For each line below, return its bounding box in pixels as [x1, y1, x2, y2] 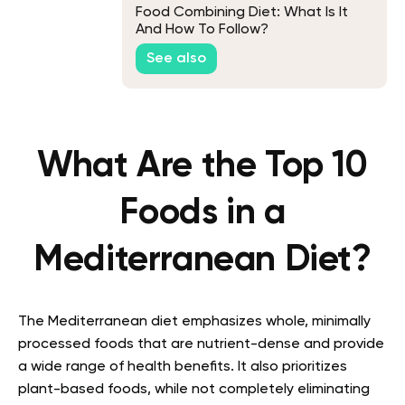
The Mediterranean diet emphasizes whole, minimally [18, 315, 371, 330]
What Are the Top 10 [37, 148, 368, 185]
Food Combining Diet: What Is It [136, 5, 348, 20]
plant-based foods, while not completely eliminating [18, 382, 370, 398]
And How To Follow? [136, 22, 268, 37]
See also [146, 52, 206, 67]
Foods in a [119, 195, 286, 232]
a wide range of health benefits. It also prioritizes [18, 360, 347, 375]
